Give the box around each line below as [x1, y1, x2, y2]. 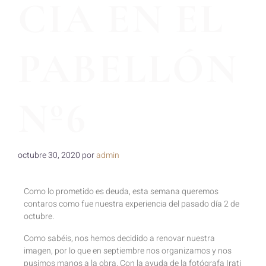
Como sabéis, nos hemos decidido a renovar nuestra [24, 232, 215, 245]
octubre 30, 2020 [18, 148, 80, 161]
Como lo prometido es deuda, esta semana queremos [24, 185, 218, 198]
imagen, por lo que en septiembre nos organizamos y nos [24, 245, 232, 258]
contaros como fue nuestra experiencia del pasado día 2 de [24, 197, 239, 210]
